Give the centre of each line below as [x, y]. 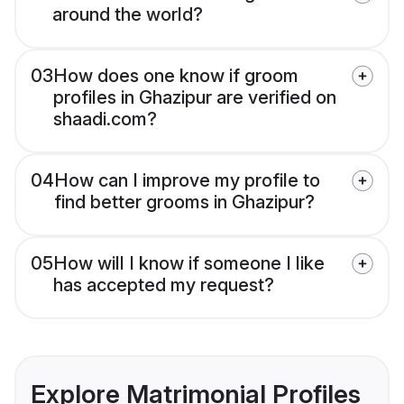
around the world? [128, 15]
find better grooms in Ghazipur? [184, 202]
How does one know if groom [176, 76]
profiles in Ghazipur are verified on [195, 98]
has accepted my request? [164, 285]
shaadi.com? [105, 119]
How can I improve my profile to [187, 181]
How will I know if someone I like [189, 264]
